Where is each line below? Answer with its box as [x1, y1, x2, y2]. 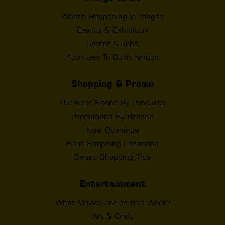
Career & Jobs [86, 38, 139, 48]
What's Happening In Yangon [61, 11, 164, 21]
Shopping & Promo [71, 78, 154, 89]
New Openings [86, 125, 139, 135]
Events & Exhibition [76, 25, 149, 35]
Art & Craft [92, 211, 133, 221]
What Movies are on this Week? [55, 197, 170, 207]
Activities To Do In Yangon [66, 52, 159, 62]
